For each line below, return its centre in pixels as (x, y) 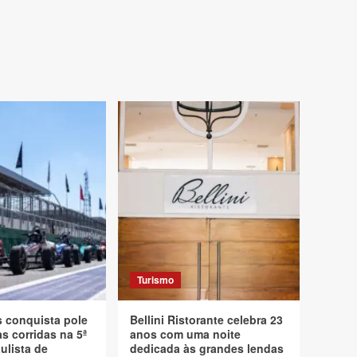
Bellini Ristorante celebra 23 (206, 320)
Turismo (155, 280)
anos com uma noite (185, 334)
